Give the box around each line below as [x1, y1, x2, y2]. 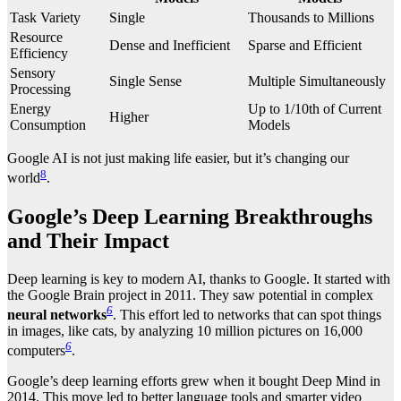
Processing [10, 81, 71, 98]
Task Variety [10, 10, 81, 26]
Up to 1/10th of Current [248, 101, 381, 117]
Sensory [10, 65, 55, 81]
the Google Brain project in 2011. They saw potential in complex [7, 286, 373, 303]
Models [248, 117, 290, 133]
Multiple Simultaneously [248, 73, 386, 90]
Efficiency [10, 46, 68, 62]
